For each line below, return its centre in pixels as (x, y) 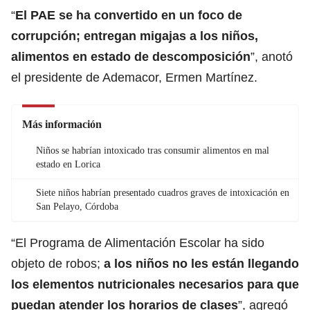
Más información (62, 124)
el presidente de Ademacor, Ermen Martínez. (134, 77)
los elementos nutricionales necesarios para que (155, 284)
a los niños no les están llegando (201, 263)
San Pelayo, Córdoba (77, 206)
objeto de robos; (57, 263)
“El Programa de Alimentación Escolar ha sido (138, 243)
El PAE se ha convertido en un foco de (129, 15)
